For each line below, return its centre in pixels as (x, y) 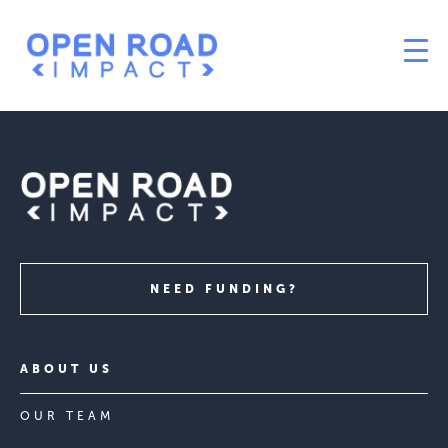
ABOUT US (66, 369)
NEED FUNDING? (224, 289)
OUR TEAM (67, 416)
